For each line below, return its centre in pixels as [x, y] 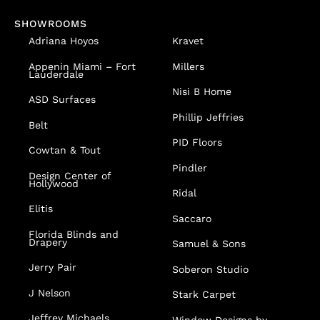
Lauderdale [56, 74]
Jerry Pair [52, 267]
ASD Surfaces [62, 100]
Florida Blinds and [74, 234]
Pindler [190, 167]
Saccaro [192, 218]
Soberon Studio [210, 269]
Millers [188, 66]
